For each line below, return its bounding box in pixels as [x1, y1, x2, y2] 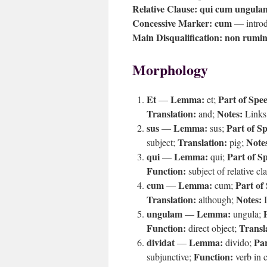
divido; [223, 236, 254, 249]
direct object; [186, 222, 239, 234]
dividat [147, 235, 175, 249]
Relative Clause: [132, 2, 197, 15]
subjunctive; [147, 250, 194, 263]
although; [196, 193, 236, 206]
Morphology [132, 59, 208, 80]
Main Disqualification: [132, 30, 222, 44]
